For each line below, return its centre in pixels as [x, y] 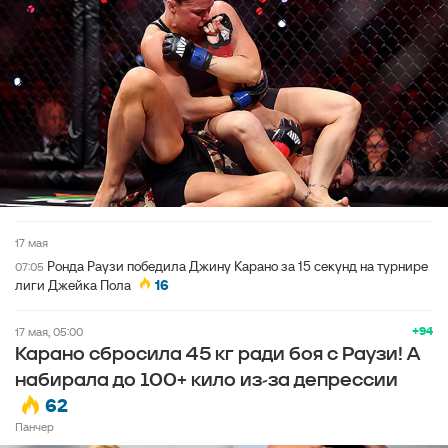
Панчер [34, 427]
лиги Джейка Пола [73, 285]
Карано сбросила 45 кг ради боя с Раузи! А [217, 355]
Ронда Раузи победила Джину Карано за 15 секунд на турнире [237, 266]
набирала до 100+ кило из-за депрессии [206, 381]
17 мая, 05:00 [51, 332]
